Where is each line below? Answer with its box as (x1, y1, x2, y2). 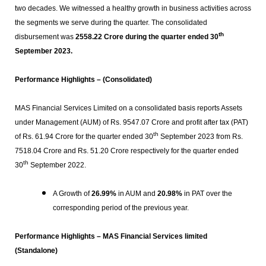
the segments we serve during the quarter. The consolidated (14, 18, 207, 27)
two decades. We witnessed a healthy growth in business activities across (14, 4, 251, 12)
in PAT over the (183, 189, 232, 198)
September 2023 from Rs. (158, 132, 243, 141)
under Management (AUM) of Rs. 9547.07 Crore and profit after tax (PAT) (14, 118, 248, 126)
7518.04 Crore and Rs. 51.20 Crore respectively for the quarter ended (14, 147, 239, 155)
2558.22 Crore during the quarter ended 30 (75, 33, 218, 41)
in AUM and (118, 189, 156, 198)
